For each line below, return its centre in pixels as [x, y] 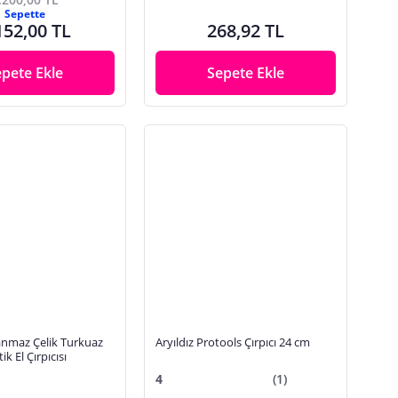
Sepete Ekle [246, 72]
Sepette [24, 13]
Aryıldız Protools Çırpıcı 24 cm [233, 342]
